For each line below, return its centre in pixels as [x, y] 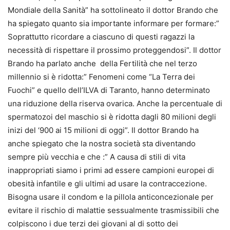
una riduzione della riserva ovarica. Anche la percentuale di [115, 103]
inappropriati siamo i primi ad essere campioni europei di [111, 170]
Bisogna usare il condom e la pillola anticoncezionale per [111, 197]
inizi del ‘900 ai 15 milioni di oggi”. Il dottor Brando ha [103, 130]
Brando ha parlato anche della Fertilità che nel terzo [102, 63]
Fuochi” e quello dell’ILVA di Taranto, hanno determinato [109, 90]
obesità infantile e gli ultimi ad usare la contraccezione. [107, 183]
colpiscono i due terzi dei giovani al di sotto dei [93, 223]
